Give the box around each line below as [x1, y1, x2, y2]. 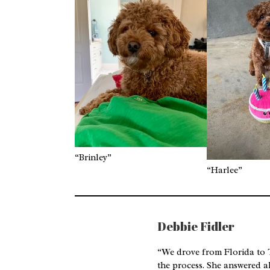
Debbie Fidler [157, 218, 234, 234]
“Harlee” [207, 165, 243, 177]
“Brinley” [75, 152, 112, 164]
